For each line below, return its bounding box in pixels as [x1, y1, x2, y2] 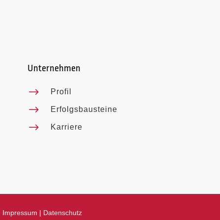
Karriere [50, 122, 82, 131]
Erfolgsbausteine [50, 105, 117, 113]
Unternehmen [27, 62, 81, 74]
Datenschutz [43, 208, 82, 217]
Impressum [2, 208, 38, 217]
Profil [50, 87, 72, 96]
